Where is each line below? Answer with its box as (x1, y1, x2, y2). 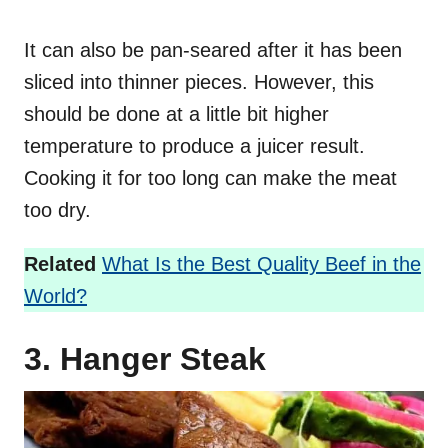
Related (24, 253, 96, 276)
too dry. (24, 199, 91, 222)
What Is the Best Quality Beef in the (102, 253, 421, 276)
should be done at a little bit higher (24, 103, 329, 126)
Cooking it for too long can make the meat (24, 167, 397, 190)
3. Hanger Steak (24, 341, 266, 378)
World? (24, 285, 87, 308)
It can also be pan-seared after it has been (24, 39, 402, 62)
